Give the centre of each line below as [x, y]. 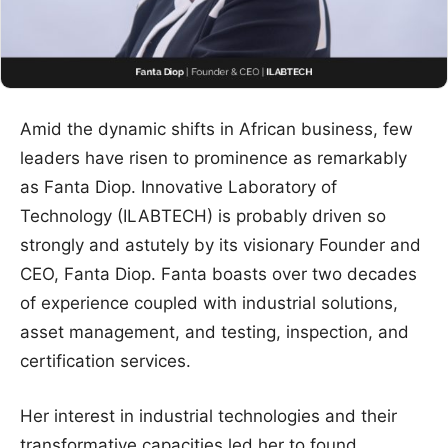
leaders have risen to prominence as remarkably [213, 157]
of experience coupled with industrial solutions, [209, 302]
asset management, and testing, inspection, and [214, 331]
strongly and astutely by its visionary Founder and [220, 244]
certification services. [105, 360]
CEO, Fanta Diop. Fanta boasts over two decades [218, 273]
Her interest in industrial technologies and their [208, 415]
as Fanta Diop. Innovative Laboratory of [178, 186]
